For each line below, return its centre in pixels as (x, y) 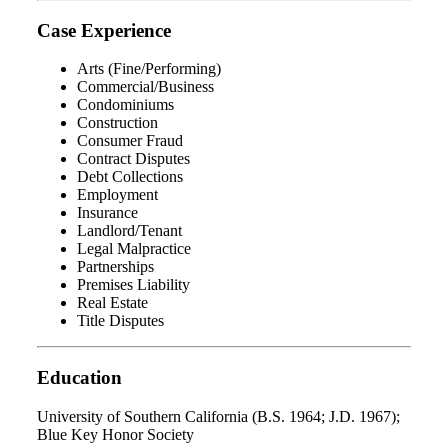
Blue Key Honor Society (115, 434)
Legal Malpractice (134, 249)
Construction (117, 123)
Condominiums (125, 105)
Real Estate (112, 303)
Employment (117, 195)
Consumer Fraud (130, 141)
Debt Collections (130, 177)
